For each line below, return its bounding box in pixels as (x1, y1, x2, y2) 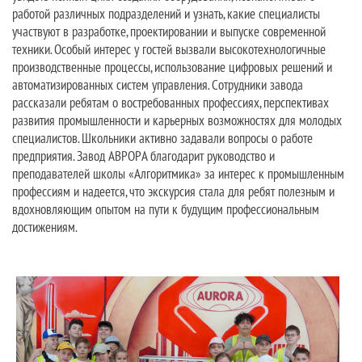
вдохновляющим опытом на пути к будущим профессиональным (12, 200, 319, 218)
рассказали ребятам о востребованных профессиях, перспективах (12, 93, 329, 112)
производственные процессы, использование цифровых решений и (12, 57, 332, 76)
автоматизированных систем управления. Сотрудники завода (12, 75, 303, 94)
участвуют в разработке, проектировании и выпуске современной (12, 22, 326, 40)
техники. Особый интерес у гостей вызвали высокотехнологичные (12, 40, 326, 58)
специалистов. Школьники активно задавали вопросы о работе (12, 128, 313, 147)
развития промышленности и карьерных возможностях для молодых (12, 111, 342, 129)
